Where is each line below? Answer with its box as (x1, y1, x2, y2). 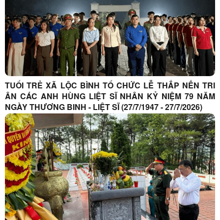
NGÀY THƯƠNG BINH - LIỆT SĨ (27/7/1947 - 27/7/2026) (5, 101, 202, 112)
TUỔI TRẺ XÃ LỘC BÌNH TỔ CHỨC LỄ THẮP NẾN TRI (5, 79, 215, 91)
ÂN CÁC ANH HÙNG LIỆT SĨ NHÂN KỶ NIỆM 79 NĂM (5, 90, 215, 102)
